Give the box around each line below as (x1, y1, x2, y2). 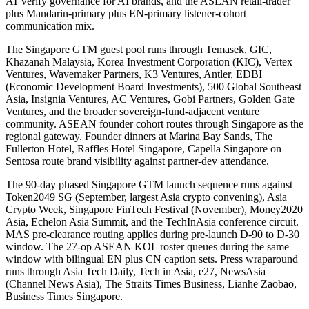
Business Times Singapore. (6, 290, 123, 302)
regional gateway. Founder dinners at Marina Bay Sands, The (6, 130, 272, 142)
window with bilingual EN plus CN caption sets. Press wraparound (6, 252, 298, 265)
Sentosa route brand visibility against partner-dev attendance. (6, 154, 269, 167)
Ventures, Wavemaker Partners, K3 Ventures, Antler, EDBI (6, 68, 262, 80)
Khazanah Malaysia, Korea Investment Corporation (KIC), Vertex (6, 55, 292, 68)
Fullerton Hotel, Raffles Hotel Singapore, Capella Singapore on (6, 142, 281, 154)
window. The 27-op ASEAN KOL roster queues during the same (6, 240, 289, 252)
